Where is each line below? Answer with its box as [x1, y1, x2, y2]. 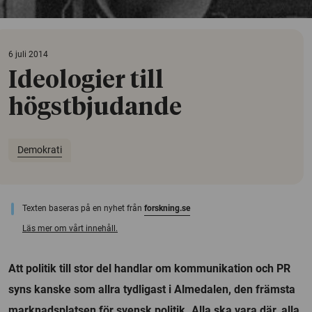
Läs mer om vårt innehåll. [22, 223, 118, 233]
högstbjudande [8, 95, 182, 120]
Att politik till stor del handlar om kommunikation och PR [8, 261, 290, 275]
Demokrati [17, 144, 62, 156]
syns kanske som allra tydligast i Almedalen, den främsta [8, 282, 295, 296]
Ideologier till [8, 68, 164, 93]
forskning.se [144, 203, 190, 213]
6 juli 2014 [8, 49, 48, 59]
